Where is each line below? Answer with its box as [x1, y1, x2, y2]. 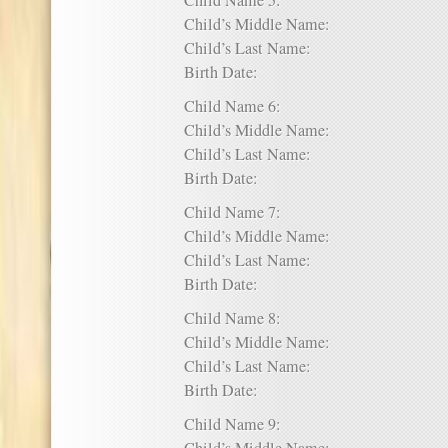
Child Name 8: [184, 307, 296, 329]
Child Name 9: [184, 413, 296, 435]
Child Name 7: [184, 201, 296, 223]
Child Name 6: [184, 95, 296, 117]
